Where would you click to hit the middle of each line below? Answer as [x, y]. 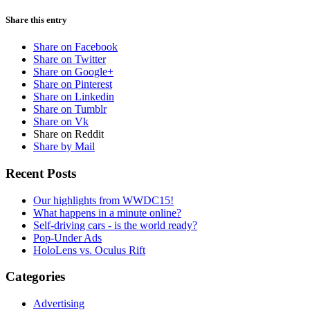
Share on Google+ [73, 72]
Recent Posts [41, 173]
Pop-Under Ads [67, 237]
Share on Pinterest [73, 84]
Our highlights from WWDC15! [103, 200]
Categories [35, 277]
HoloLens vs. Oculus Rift [89, 250]
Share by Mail [64, 147]
